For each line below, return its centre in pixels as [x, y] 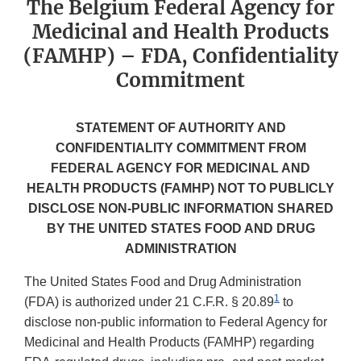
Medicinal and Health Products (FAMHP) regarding [169, 342]
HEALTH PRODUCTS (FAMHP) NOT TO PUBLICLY [180, 189]
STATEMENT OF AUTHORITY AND [180, 128]
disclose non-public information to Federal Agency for [176, 322]
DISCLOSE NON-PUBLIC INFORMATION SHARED [180, 209]
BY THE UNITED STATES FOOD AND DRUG [180, 229]
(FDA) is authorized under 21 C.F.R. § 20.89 [149, 302]
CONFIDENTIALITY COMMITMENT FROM [180, 148]
